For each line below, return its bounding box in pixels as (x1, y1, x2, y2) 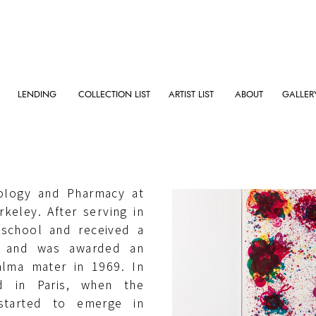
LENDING (18, 87, 57, 101)
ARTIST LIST (169, 87, 214, 101)
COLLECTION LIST (78, 87, 151, 101)
